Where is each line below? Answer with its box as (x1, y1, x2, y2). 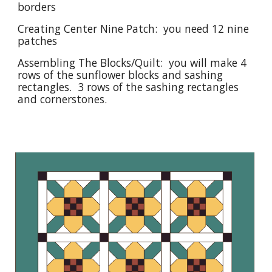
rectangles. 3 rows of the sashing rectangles (18, 79, 239, 94)
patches (18, 33, 58, 48)
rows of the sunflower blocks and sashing (18, 67, 223, 82)
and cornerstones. (18, 91, 107, 106)
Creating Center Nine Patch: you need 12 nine (18, 21, 250, 36)
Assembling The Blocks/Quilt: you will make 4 (18, 55, 247, 70)
